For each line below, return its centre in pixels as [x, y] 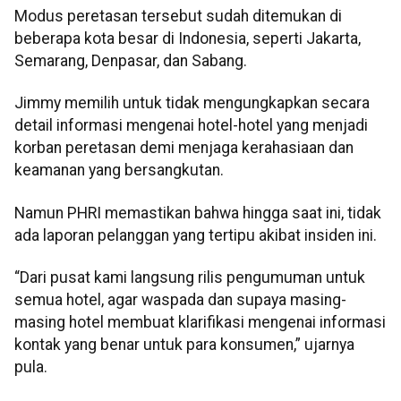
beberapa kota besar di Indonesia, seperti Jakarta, [188, 39]
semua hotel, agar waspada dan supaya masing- [180, 300]
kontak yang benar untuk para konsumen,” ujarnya [184, 345]
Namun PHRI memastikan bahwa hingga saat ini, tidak [198, 213]
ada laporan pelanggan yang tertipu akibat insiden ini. [196, 235]
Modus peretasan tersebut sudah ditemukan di [178, 17]
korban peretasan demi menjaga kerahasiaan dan [184, 148]
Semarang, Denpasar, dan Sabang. [131, 61]
